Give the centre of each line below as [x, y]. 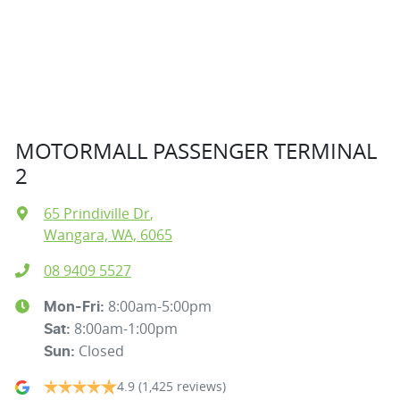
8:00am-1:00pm [126, 329]
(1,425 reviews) [182, 387]
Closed [101, 351]
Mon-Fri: [76, 308]
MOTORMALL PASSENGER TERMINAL [196, 151]
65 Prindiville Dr [97, 214]
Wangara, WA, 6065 [108, 235]
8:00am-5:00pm [160, 307]
